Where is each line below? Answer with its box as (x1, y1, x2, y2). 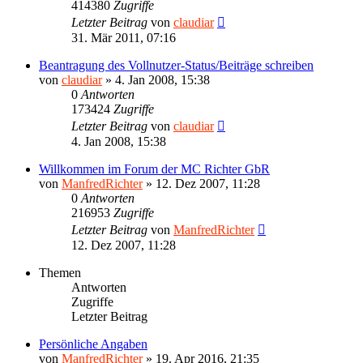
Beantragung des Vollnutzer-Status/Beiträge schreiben (39, 58, 314, 72)
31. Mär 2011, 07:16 (71, 30, 176, 45)
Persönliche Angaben (39, 336, 147, 351)
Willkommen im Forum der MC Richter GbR (39, 161, 270, 176)
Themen (39, 265, 81, 280)
